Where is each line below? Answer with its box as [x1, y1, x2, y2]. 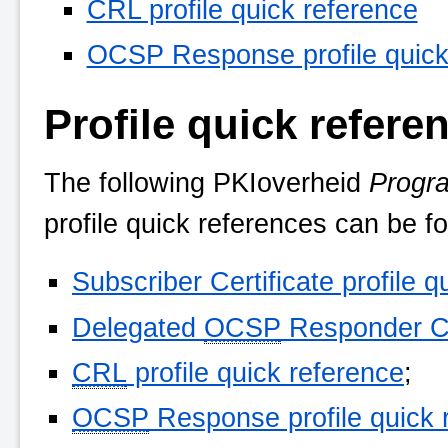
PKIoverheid [213, 167, 361, 199]
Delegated [72, 311, 204, 343]
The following [44, 167, 213, 199]
